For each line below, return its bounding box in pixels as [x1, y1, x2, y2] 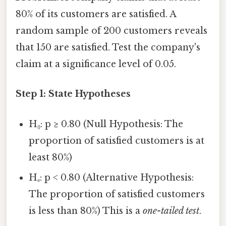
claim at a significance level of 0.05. [16, 59, 176, 70]
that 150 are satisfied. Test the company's [16, 42, 200, 53]
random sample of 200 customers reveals [16, 25, 207, 37]
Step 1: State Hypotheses [16, 88, 131, 100]
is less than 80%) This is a [29, 205, 143, 216]
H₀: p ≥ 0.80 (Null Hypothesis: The [29, 118, 184, 130]
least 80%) [29, 151, 73, 163]
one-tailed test [143, 205, 200, 216]
